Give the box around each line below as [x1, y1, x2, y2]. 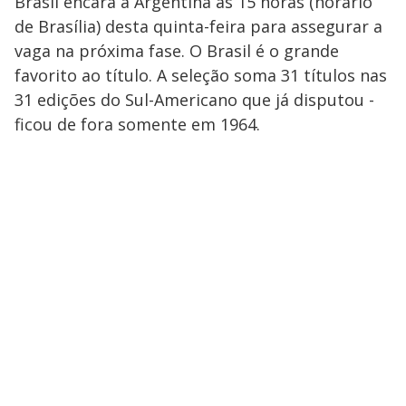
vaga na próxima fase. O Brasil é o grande [14, 40, 339, 62]
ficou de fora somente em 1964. [14, 113, 260, 135]
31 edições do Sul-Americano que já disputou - [14, 89, 374, 111]
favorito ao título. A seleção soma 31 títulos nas [14, 64, 387, 86]
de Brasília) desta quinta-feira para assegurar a [14, 15, 382, 37]
